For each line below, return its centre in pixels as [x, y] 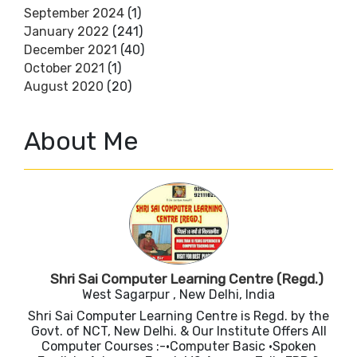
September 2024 [74, 14]
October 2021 [64, 69]
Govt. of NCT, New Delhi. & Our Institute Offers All [178, 331]
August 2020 [64, 87]
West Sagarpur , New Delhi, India [178, 295]
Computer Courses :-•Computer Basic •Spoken [178, 347]
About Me [81, 141]
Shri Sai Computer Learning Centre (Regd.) [186, 279]
